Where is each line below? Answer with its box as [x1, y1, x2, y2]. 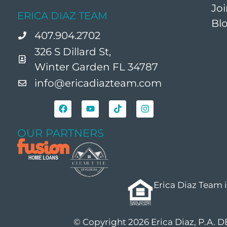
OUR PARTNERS [17, 126, 104, 139]
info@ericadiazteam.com [34, 77, 162, 89]
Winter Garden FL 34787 [34, 60, 158, 73]
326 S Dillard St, [34, 45, 111, 58]
